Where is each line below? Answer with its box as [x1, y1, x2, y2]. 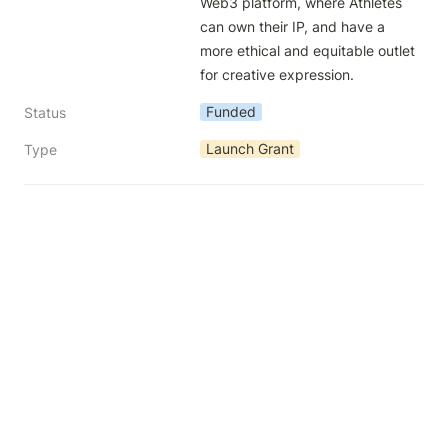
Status [24, 104, 66, 121]
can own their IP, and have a [200, 18, 385, 35]
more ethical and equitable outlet [200, 42, 415, 59]
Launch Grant [206, 140, 294, 157]
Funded [206, 103, 256, 120]
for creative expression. [200, 66, 354, 83]
